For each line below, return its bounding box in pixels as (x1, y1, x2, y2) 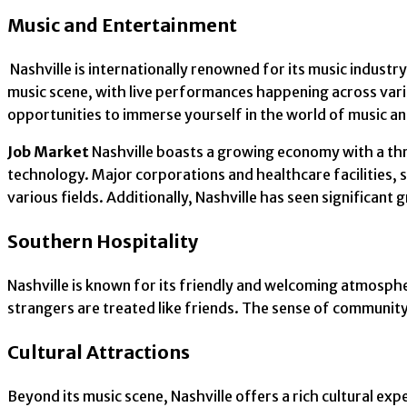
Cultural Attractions (7, 341, 190, 364)
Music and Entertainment (7, 14, 237, 37)
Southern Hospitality (7, 230, 198, 253)
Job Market (7, 143, 92, 162)
